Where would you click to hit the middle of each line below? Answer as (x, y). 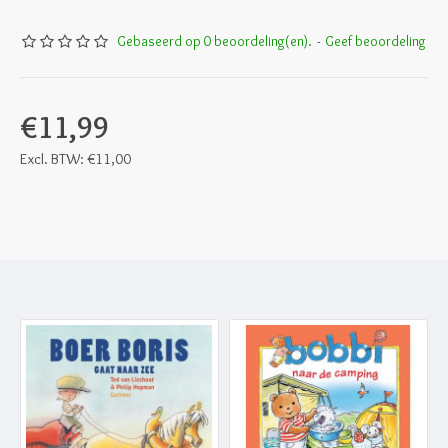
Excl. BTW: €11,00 (75, 159)
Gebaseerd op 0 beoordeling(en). (214, 41)
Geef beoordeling (375, 41)
